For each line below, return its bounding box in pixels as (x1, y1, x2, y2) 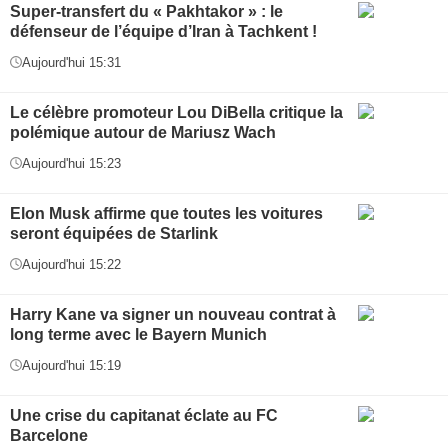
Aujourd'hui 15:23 (22, 155, 121, 171)
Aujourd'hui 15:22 (22, 256, 121, 272)
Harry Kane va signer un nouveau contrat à (10, 305, 336, 323)
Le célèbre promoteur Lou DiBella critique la (10, 103, 343, 121)
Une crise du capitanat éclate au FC (10, 406, 278, 424)
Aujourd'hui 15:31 (22, 54, 121, 70)
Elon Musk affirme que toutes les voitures (10, 204, 323, 222)
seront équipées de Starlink (10, 224, 218, 242)
